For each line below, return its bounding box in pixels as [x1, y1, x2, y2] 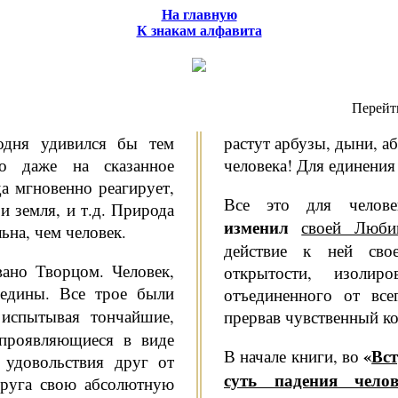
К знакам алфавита [136, 23, 262, 38]
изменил [224, 214, 302, 239]
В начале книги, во [224, 345, 364, 368]
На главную [161, 7, 237, 22]
